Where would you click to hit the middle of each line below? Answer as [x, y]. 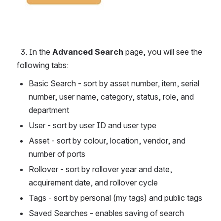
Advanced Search [88, 52]
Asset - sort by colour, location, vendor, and [107, 141]
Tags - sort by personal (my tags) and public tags [115, 198]
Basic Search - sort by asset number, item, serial [114, 84]
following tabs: [44, 65]
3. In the [37, 52]
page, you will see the [163, 52]
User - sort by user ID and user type [92, 126]
